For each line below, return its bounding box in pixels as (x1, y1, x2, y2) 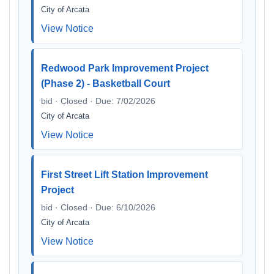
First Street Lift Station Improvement (41, 169, 208, 180)
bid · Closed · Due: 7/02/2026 (41, 96, 155, 106)
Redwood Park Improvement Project (41, 63, 209, 73)
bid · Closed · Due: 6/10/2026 (41, 202, 155, 212)
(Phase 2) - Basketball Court (41, 78, 170, 89)
